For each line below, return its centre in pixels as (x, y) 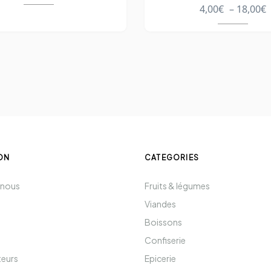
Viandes (160, 204)
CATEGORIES (172, 157)
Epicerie (160, 258)
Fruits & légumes (177, 185)
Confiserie (165, 240)
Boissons (163, 222)
